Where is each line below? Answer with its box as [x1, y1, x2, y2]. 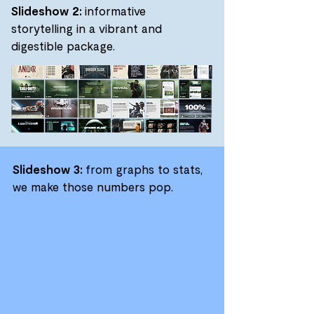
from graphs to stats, [83, 162, 203, 176]
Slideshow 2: [11, 4, 82, 18]
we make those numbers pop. [13, 179, 176, 193]
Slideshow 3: [13, 162, 83, 176]
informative [82, 4, 146, 18]
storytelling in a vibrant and [11, 21, 162, 35]
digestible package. [11, 39, 115, 53]
